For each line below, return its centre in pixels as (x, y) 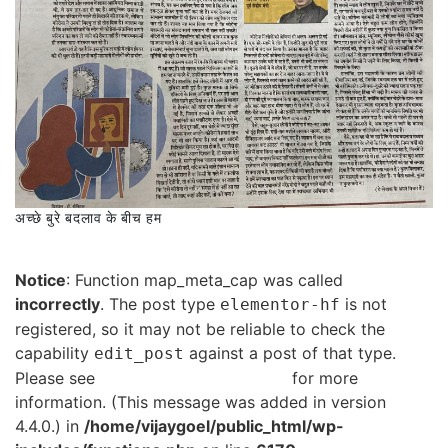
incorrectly (57, 303)
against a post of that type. (290, 352)
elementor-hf (280, 304)
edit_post (139, 353)
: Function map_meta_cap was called (204, 279)
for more (322, 377)
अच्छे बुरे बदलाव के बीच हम (90, 218)
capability (54, 352)
